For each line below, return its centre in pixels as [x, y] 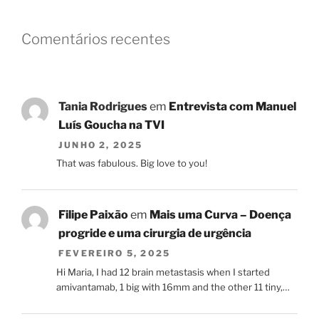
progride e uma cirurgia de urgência [155, 234]
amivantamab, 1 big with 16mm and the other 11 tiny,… [173, 287]
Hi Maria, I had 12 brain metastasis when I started [163, 272]
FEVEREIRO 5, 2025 [115, 253]
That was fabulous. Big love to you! [131, 163]
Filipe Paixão [93, 215]
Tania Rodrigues [103, 106]
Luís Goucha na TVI [111, 125]
